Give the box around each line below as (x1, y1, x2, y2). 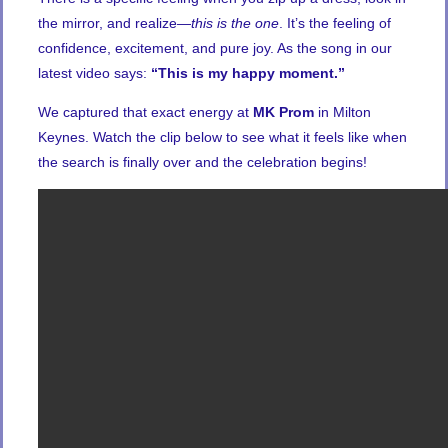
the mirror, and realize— (38, 14, 191, 31)
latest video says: (38, 64, 151, 81)
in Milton (314, 103, 371, 120)
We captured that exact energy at (38, 103, 253, 120)
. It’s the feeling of (279, 14, 391, 31)
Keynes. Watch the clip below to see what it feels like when (38, 128, 407, 145)
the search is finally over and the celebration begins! (38, 153, 367, 170)
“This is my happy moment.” (151, 64, 345, 81)
